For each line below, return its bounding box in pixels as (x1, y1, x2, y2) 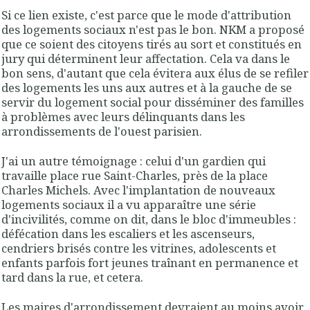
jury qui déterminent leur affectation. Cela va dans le (1, 50, 290, 66)
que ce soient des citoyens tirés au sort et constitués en (1, 35, 302, 52)
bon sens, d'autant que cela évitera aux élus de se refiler (1, 64, 309, 81)
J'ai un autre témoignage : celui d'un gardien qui (1, 152, 266, 169)
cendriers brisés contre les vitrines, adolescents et (1, 239, 276, 256)
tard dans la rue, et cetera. (1, 268, 143, 285)
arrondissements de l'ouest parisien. (1, 122, 202, 139)
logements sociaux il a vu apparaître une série (1, 196, 256, 212)
